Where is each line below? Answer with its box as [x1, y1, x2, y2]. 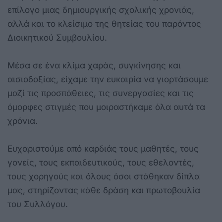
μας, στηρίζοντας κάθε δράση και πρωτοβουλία [7, 185, 200, 195]
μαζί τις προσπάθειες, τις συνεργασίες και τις [7, 88, 194, 98]
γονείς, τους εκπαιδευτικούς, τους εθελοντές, [7, 157, 194, 167]
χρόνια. [7, 115, 38, 126]
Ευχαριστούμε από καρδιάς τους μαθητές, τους [7, 143, 199, 154]
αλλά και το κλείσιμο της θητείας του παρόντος [7, 18, 201, 29]
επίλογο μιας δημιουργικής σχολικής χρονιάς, [7, 4, 194, 15]
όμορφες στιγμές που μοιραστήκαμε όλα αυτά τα [7, 102, 205, 112]
